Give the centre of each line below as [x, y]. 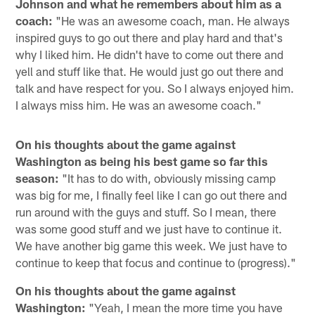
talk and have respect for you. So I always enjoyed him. [155, 88]
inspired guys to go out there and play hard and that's [149, 37]
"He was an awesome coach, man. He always [172, 20]
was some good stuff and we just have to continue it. [149, 228]
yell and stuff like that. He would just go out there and [150, 71]
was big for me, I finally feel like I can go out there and [152, 194]
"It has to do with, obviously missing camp [168, 178]
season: [38, 178]
